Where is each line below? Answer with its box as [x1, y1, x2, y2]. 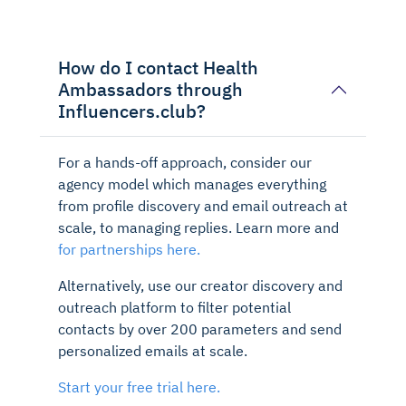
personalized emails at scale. [58, 341, 247, 360]
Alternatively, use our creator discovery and [58, 275, 343, 295]
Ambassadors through [58, 76, 243, 101]
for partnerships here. [58, 239, 200, 258]
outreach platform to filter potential [58, 297, 291, 316]
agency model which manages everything [58, 174, 326, 193]
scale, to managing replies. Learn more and [58, 217, 339, 237]
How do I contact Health [58, 54, 258, 80]
